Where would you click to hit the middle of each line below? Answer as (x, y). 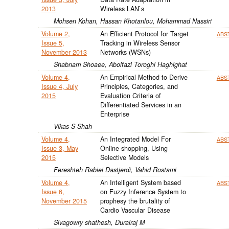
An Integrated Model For (135, 139)
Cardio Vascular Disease (135, 210)
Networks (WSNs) (125, 52)
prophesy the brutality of (135, 201)
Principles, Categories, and (139, 86)
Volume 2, (55, 33)
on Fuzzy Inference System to (143, 191)
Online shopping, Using (134, 148)
